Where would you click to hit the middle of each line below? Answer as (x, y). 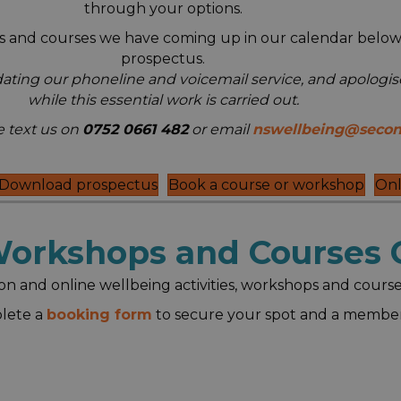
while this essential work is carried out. (163, 100)
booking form (99, 315)
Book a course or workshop (266, 185)
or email (221, 129)
